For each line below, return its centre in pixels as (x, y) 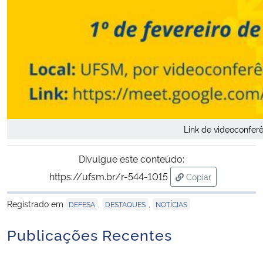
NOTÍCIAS (171, 204)
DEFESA (82, 204)
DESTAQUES (125, 204)
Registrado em (36, 203)
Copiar (198, 176)
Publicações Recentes (90, 234)
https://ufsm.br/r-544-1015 (108, 176)
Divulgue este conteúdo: (131, 158)
